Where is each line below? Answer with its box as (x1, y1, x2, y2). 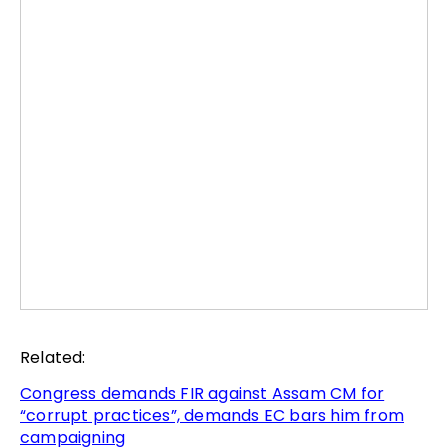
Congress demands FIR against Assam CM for (20, 381, 385, 405)
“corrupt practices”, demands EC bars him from (20, 403, 405, 427)
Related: (20, 345, 86, 369)
